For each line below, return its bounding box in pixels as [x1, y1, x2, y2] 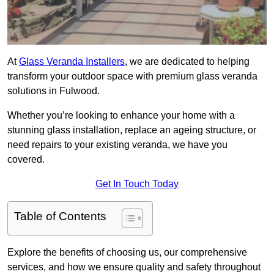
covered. [7, 154, 45, 165]
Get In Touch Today [95, 179, 179, 190]
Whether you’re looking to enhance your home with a [7, 110, 235, 121]
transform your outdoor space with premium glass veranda [7, 71, 257, 82]
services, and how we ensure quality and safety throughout [7, 262, 261, 273]
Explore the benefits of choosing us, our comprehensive [7, 247, 247, 258]
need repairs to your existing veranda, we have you [7, 139, 228, 150]
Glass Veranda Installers [19, 56, 125, 67]
